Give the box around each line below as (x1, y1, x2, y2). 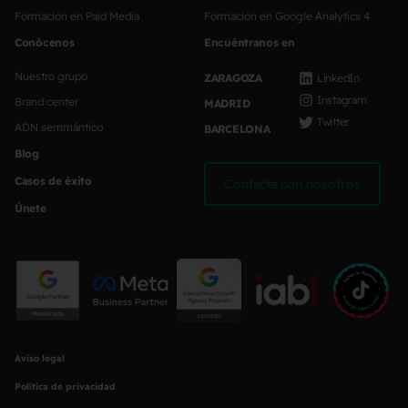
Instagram (317, 92, 367, 107)
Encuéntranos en (204, 35, 295, 49)
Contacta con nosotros (224, 175, 361, 192)
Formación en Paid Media (15, 8, 139, 23)
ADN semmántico (15, 119, 103, 134)
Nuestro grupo (15, 68, 87, 83)
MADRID (204, 96, 250, 110)
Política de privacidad (15, 381, 116, 393)
